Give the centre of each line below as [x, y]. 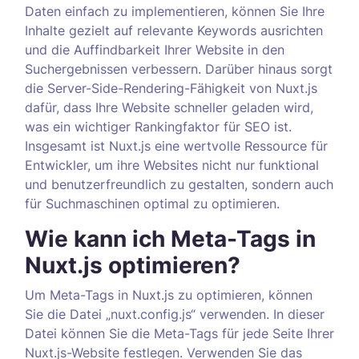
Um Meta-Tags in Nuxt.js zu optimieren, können [169, 295]
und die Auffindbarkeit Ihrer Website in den [155, 50]
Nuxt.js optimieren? [133, 265]
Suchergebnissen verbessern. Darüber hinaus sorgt [179, 69]
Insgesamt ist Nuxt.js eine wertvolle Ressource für [176, 146]
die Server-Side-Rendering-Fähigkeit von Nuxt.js [171, 88]
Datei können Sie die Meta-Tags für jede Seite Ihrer [179, 333]
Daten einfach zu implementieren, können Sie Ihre [175, 11]
